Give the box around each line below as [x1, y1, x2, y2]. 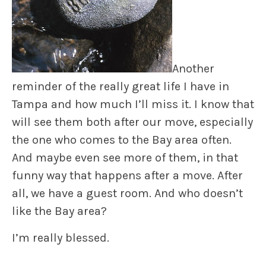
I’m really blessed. [12, 231, 109, 245]
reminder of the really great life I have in [12, 80, 229, 94]
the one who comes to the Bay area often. [12, 133, 232, 147]
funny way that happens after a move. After [12, 169, 243, 183]
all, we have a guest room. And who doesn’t [12, 186, 243, 201]
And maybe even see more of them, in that [12, 151, 238, 165]
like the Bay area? [12, 204, 107, 218]
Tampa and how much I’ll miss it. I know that [12, 97, 254, 112]
